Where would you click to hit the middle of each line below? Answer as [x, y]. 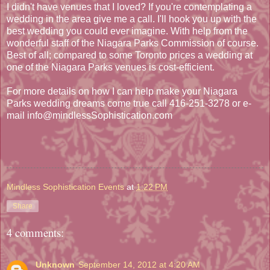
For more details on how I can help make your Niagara [122, 91]
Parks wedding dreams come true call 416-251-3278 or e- [129, 103]
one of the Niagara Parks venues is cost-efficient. [111, 67]
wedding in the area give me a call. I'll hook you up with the [132, 19]
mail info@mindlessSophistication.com [89, 115]
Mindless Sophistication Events [65, 187]
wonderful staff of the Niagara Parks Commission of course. [133, 43]
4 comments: [35, 233]
